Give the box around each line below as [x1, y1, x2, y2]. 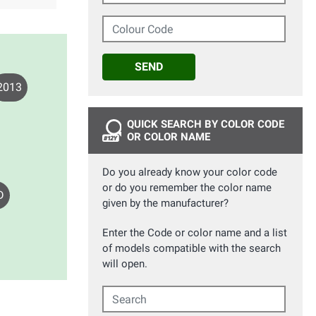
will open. [102, 257, 147, 270]
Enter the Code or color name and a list [102, 226, 287, 239]
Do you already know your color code [102, 166, 277, 178]
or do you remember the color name [102, 181, 272, 194]
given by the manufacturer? [102, 197, 229, 209]
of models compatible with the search [102, 242, 281, 255]
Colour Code [102, 16, 161, 29]
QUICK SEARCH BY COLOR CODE [126, 118, 284, 130]
